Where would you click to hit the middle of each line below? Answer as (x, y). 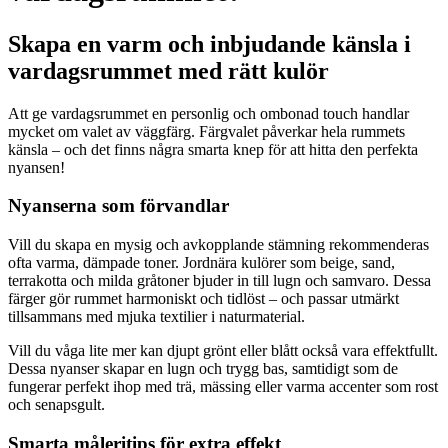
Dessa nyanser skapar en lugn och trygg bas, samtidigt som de (203, 369)
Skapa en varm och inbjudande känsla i (209, 43)
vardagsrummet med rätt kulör (168, 70)
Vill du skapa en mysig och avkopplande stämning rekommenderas (218, 245)
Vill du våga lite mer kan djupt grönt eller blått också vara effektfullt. (223, 351)
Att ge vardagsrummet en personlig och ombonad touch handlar (208, 113)
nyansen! (36, 167)
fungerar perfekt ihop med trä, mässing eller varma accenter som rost (223, 387)
